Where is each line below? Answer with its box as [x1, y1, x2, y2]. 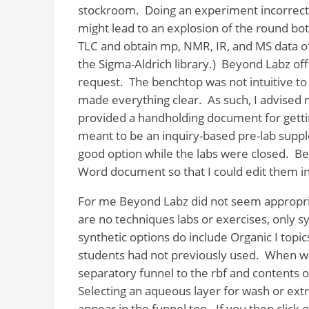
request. [77, 73, 123, 90]
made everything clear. [77, 91, 202, 108]
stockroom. [77, 1, 139, 18]
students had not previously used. [77, 246, 259, 263]
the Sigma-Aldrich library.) [77, 55, 216, 72]
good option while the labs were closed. [77, 145, 289, 161]
